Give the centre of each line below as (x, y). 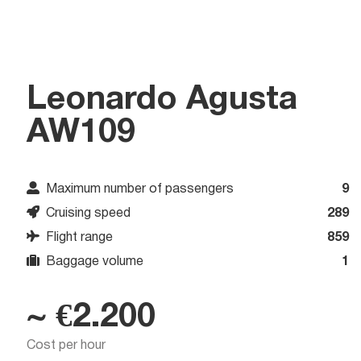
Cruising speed (89, 213)
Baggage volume (95, 261)
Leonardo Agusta (162, 100)
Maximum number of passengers (140, 189)
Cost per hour (66, 345)
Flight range (80, 237)
